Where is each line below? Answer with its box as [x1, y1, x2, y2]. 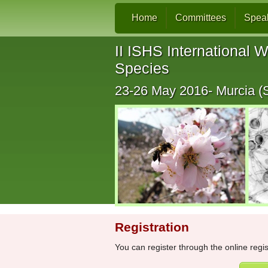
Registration [115, 220, 189, 234]
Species [115, 60, 169, 77]
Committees [175, 13, 226, 23]
